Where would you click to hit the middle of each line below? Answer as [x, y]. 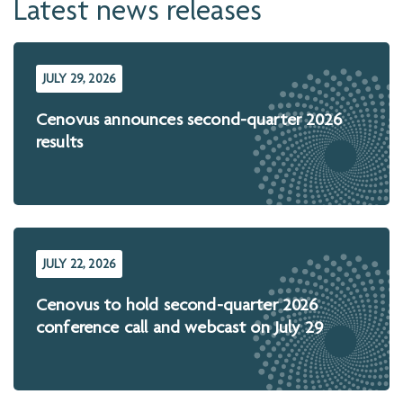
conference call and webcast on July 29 [180, 330]
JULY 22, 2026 [80, 266]
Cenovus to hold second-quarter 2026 [177, 307]
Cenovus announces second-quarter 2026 [189, 122]
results [60, 144]
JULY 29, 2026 [80, 81]
